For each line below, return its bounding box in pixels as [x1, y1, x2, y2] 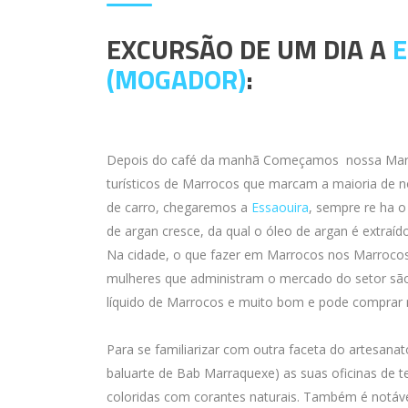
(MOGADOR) [107, 58, 246, 100]
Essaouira [251, 199, 309, 216]
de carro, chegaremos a [107, 199, 251, 216]
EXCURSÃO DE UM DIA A [107, 28, 393, 70]
